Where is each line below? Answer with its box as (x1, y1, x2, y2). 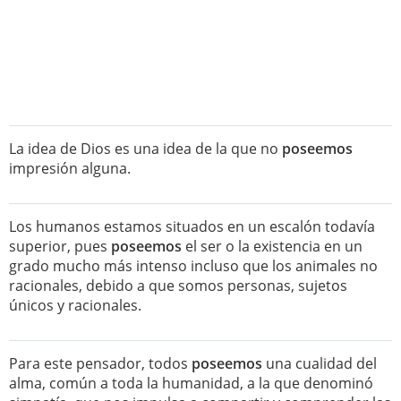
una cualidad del (262, 354, 377, 373)
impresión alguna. (9, 158, 131, 178)
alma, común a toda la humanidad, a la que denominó (9, 373, 373, 393)
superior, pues (9, 236, 111, 256)
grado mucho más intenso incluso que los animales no (9, 256, 378, 276)
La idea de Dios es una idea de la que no (9, 139, 282, 158)
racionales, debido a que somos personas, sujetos (9, 276, 347, 295)
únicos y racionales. (9, 295, 141, 315)
